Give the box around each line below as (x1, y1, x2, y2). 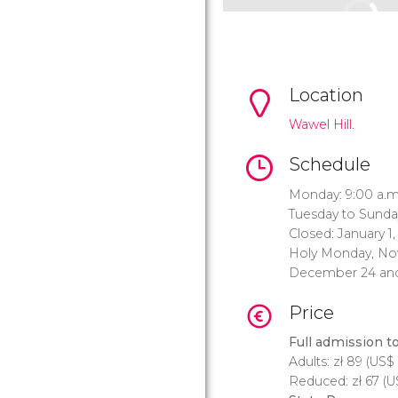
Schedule (289, 154, 370, 176)
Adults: (289, 354, 333, 370)
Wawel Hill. (289, 116, 354, 133)
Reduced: (289, 373, 352, 390)
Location (289, 84, 363, 106)
